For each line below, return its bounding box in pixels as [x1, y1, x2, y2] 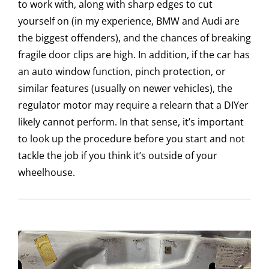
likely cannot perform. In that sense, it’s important [18, 115, 244, 128]
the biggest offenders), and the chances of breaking [18, 31, 251, 44]
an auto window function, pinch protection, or [18, 65, 226, 78]
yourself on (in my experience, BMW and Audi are [18, 14, 240, 28]
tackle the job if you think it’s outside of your [18, 149, 217, 162]
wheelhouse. [18, 166, 75, 179]
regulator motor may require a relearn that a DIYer [18, 98, 249, 112]
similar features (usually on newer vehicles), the [18, 82, 232, 95]
